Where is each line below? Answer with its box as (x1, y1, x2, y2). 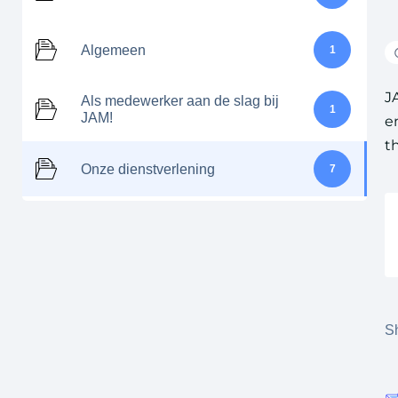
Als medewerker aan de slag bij (81, 93, 279, 109)
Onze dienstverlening (81, 161, 215, 177)
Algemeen (81, 42, 146, 58)
